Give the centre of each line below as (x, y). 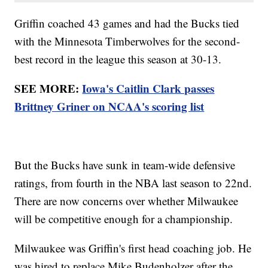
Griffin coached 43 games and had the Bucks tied (127, 23)
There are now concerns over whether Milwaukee (127, 201)
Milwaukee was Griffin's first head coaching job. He (133, 248)
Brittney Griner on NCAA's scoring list (109, 106)
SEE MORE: (48, 89)
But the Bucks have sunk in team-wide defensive (125, 165)
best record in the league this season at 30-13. (118, 59)
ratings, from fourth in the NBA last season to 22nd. (133, 183)
